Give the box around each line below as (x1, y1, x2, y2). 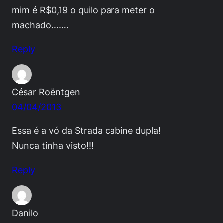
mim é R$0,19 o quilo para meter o (12, 4, 155, 16)
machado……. (12, 19, 69, 31)
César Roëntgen (12, 86, 80, 98)
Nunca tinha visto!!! (12, 140, 94, 151)
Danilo (12, 207, 38, 218)
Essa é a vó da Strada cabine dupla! (12, 125, 161, 136)
